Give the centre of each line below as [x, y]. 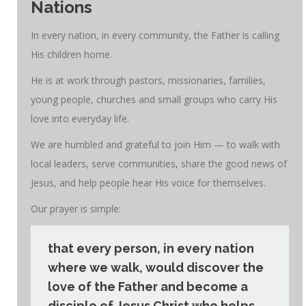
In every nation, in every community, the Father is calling [155, 35]
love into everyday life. [80, 118]
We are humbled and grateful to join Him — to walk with [155, 144]
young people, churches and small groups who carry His [154, 99]
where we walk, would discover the [156, 267]
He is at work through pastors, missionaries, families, [148, 80]
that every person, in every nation [151, 248]
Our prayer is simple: [76, 208]
